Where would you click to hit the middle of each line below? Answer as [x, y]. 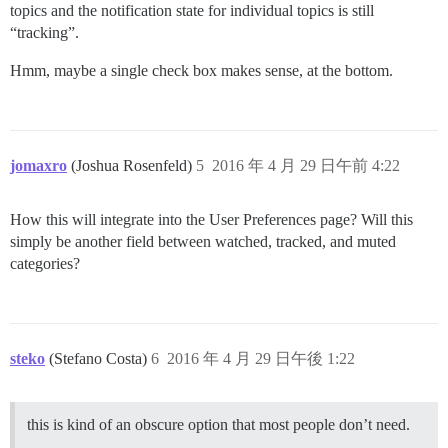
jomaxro [38, 165]
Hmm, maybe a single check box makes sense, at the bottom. [201, 70]
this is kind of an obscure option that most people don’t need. [218, 424]
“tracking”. [44, 32]
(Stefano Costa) [100, 358]
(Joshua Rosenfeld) [133, 165]
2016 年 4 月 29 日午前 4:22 [306, 165]
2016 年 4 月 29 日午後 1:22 [261, 358]
